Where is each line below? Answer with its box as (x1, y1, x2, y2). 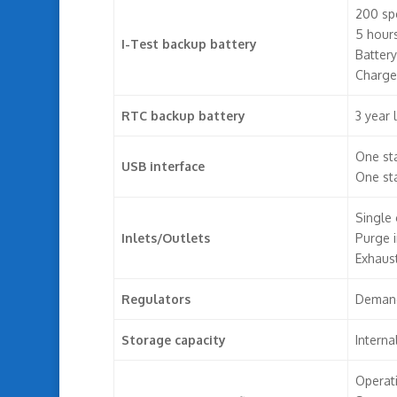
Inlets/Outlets (121, 230, 210, 245)
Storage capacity (121, 331, 226, 347)
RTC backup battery (121, 107, 245, 123)
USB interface (121, 158, 205, 174)
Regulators (121, 291, 191, 307)
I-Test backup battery (121, 35, 257, 51)
